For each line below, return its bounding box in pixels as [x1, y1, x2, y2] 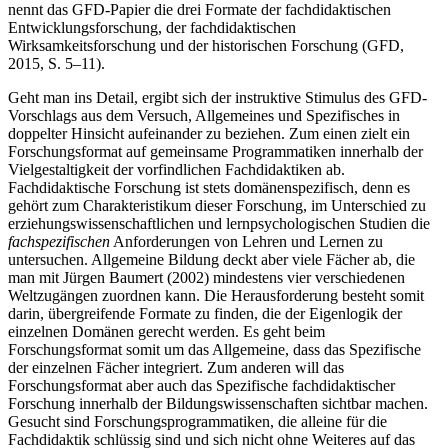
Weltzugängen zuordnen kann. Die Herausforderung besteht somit [8, 286, 424, 304]
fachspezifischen [8, 232, 110, 250]
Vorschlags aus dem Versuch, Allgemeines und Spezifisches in [8, 106, 400, 124]
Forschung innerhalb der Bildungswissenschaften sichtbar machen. [8, 394, 428, 412]
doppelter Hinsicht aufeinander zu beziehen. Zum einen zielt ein [8, 124, 410, 142]
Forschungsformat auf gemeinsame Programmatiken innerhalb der [8, 142, 423, 160]
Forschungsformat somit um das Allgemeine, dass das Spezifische [8, 340, 421, 358]
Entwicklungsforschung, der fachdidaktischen [8, 18, 296, 36]
